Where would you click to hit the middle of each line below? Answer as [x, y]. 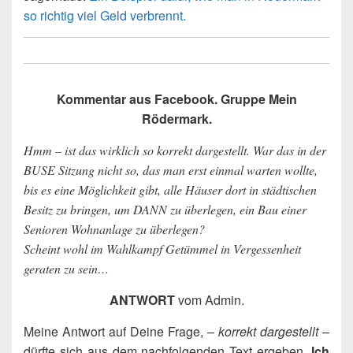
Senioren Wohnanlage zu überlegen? [114, 229]
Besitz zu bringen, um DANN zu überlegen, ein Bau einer [165, 210]
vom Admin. [209, 300]
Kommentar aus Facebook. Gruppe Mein [176, 99]
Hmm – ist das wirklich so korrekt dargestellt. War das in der [175, 150]
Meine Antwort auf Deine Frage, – [121, 332]
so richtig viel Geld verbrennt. [105, 16]
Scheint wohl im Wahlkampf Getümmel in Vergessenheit [162, 249]
